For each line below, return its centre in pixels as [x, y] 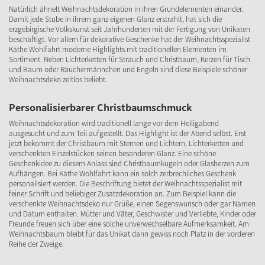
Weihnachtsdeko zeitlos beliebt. [58, 79]
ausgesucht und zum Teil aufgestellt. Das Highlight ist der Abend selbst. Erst [127, 133]
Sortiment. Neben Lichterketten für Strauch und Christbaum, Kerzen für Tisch [130, 59]
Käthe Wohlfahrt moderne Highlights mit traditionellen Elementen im [118, 49]
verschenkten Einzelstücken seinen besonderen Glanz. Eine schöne [112, 153]
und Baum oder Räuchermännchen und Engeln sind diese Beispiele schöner [128, 69]
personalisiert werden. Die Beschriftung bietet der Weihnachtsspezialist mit [125, 183]
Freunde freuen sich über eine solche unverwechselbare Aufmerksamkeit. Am [129, 224]
